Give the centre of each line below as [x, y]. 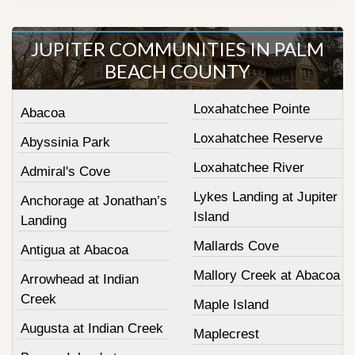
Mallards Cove [236, 246]
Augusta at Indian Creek [92, 329]
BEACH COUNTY [177, 71]
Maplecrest [226, 334]
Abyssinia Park [65, 143]
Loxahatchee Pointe [251, 109]
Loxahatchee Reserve [258, 139]
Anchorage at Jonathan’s [94, 201]
